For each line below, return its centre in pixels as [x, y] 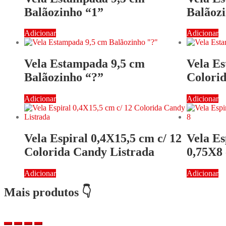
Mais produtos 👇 [48, 192]
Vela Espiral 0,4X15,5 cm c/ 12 [103, 138]
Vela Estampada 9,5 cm [84, 64]
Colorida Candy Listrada [89, 152]
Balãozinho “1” [64, 12]
